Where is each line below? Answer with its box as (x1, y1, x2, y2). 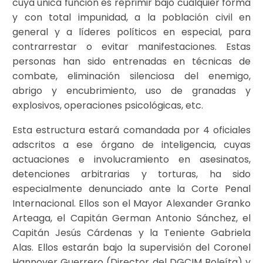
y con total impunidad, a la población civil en (12, 10, 251, 24)
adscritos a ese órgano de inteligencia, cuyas (12, 138, 251, 152)
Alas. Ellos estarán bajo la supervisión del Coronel (12, 241, 251, 255)
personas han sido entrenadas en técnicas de (12, 54, 251, 68)
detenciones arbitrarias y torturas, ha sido (12, 167, 251, 181)
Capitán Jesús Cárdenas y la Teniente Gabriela (12, 226, 251, 240)
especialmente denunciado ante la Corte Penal (12, 182, 251, 196)
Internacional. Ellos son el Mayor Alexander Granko (12, 197, 251, 211)
